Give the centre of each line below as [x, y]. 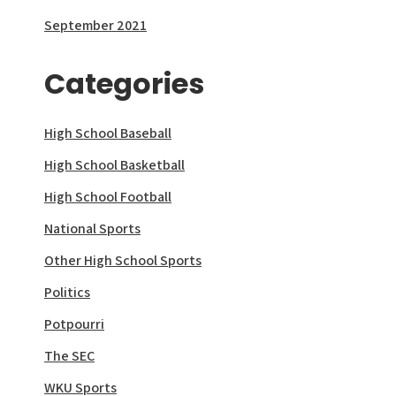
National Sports [92, 228]
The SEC [69, 356]
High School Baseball [108, 133]
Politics [67, 292]
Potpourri [74, 324]
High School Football [108, 197]
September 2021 [95, 25]
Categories [124, 84]
